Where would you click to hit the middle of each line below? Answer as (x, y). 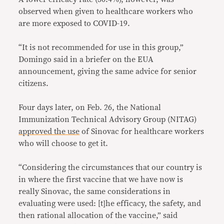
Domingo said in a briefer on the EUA (86, 59)
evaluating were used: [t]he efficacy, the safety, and (110, 203)
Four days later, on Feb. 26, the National (90, 107)
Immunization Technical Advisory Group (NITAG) (108, 119)
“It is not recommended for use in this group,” (101, 47)
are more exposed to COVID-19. (74, 23)
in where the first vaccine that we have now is (101, 179)
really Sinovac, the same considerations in (95, 191)
